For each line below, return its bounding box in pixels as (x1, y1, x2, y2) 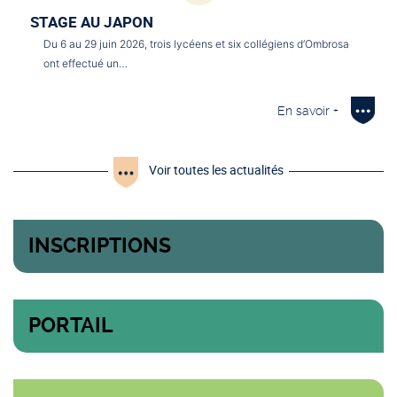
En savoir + (277, 104, 339, 119)
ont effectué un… (43, 57, 128, 71)
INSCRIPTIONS (28, 234, 171, 259)
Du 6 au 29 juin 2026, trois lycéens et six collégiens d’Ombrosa (43, 37, 349, 51)
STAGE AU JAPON (30, 12, 153, 33)
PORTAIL (28, 314, 113, 339)
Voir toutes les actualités (149, 161, 284, 179)
